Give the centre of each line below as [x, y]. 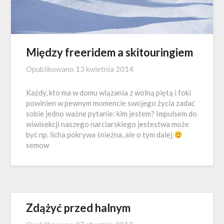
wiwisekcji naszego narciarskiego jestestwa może [108, 124]
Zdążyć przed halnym [78, 208]
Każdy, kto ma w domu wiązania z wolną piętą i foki [109, 93]
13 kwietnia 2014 [105, 69]
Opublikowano [51, 69]
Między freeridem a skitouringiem [110, 52]
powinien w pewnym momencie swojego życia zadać [111, 103]
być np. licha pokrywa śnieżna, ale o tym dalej [100, 135]
